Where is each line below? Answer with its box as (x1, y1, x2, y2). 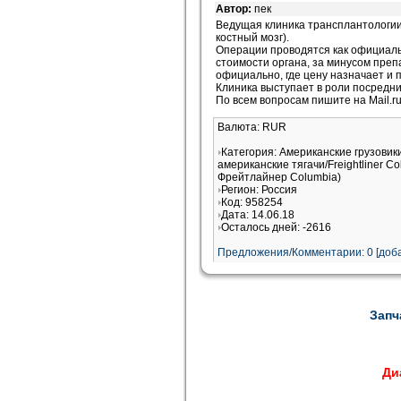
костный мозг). (216, 31, 289, 44)
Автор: (216, 3, 254, 15)
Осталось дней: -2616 (221, 221, 331, 234)
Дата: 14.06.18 (221, 209, 294, 221)
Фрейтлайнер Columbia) (218, 171, 341, 183)
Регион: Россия (221, 183, 297, 196)
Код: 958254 (221, 196, 283, 209)
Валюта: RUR (218, 121, 286, 133)
